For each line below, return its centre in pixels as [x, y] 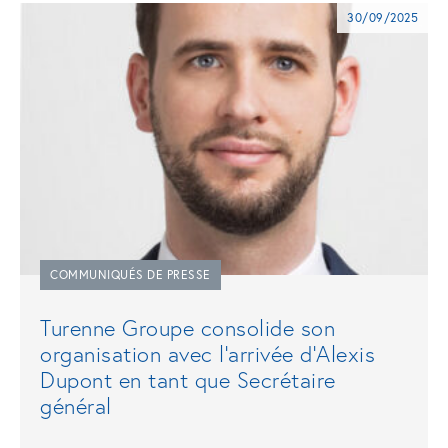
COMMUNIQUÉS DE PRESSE [130, 274]
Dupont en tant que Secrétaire [188, 379]
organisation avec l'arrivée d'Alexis [207, 353]
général [76, 405]
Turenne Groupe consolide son [187, 327]
